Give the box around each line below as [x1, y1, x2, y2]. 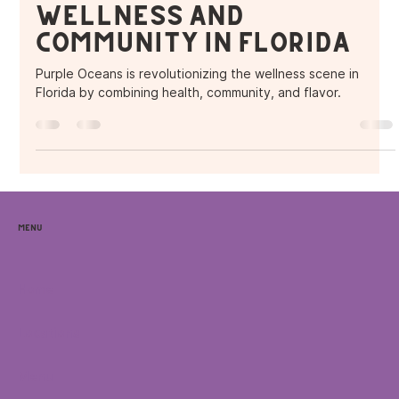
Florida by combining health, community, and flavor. [36, 84, 342, 100]
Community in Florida [36, 28, 351, 55]
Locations [18, 324, 80, 340]
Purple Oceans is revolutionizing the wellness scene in [36, 65, 360, 81]
